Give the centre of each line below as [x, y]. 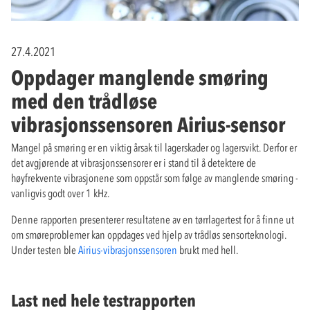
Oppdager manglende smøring [140, 78]
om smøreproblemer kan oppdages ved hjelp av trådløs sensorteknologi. [149, 235]
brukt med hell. [208, 250]
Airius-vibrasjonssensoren [128, 250]
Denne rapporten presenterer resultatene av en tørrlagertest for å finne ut [153, 220]
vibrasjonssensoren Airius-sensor [148, 125]
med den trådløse [84, 102]
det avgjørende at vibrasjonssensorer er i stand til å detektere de [134, 163]
